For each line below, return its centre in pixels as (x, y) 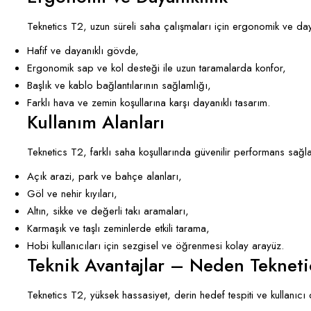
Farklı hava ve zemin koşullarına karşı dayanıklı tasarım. (149, 102)
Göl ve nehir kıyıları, (72, 193)
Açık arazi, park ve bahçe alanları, (104, 176)
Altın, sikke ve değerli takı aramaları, (108, 211)
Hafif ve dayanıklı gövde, (83, 50)
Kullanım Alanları (96, 122)
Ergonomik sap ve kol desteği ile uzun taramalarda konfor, (157, 68)
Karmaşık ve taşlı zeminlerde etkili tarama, (118, 228)
